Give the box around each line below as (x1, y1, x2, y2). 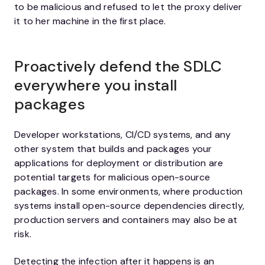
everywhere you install (14, 75, 177, 95)
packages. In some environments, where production (14, 185, 243, 198)
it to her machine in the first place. (14, 14, 166, 27)
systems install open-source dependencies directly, (14, 199, 245, 212)
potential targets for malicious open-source (14, 170, 211, 183)
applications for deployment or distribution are (14, 156, 224, 169)
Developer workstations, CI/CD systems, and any (14, 128, 231, 141)
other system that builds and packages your (14, 142, 212, 155)
